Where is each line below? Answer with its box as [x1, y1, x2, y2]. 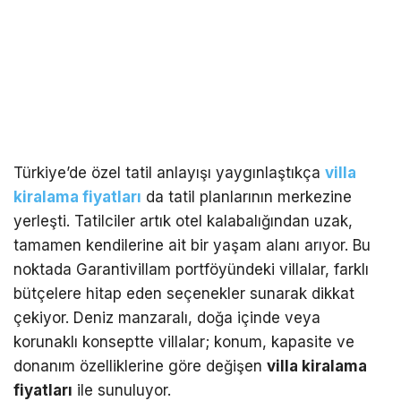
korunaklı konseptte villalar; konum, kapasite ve [13, 332, 354, 351]
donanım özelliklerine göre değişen [13, 356, 267, 375]
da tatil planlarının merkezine [141, 187, 352, 206]
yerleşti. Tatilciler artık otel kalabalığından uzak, [13, 211, 353, 230]
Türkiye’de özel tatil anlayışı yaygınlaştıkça [13, 163, 325, 182]
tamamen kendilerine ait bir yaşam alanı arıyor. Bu [13, 235, 371, 254]
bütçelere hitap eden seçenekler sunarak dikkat [13, 284, 354, 303]
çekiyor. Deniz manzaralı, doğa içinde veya [13, 308, 320, 327]
